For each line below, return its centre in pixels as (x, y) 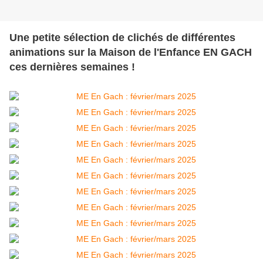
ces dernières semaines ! (72, 67)
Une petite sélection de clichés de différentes (122, 38)
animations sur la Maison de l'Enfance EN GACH (131, 53)
